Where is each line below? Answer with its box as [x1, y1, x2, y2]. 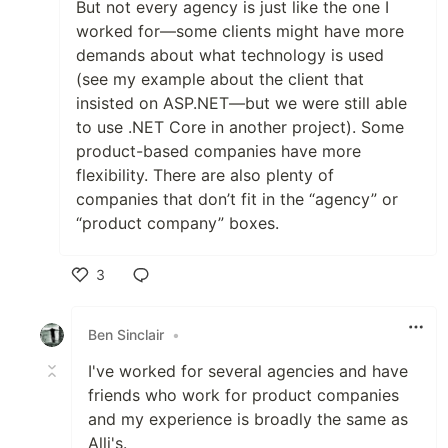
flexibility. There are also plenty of [76, 164, 334, 185]
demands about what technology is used [76, 44, 384, 65]
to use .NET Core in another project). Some [76, 116, 404, 137]
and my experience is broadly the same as [88, 408, 408, 429]
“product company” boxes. [76, 212, 279, 233]
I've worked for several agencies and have [88, 360, 408, 381]
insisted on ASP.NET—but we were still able [76, 92, 407, 113]
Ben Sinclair [88, 326, 164, 344]
